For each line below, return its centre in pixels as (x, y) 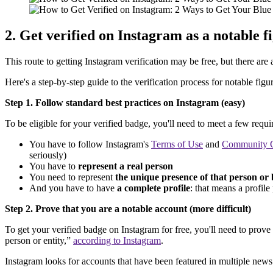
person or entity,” (39, 241)
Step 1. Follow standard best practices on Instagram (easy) (125, 103)
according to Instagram (117, 241)
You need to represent (72, 177)
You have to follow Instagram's (90, 144)
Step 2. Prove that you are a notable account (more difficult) (128, 209)
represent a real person (126, 166)
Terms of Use (177, 144)
